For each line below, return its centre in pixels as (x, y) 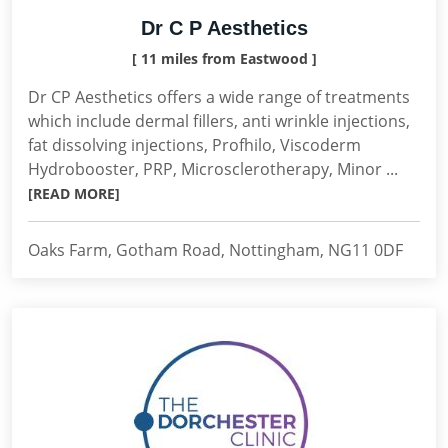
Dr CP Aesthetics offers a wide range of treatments (219, 97)
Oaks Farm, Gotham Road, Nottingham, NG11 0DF (215, 250)
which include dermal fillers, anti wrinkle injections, (219, 121)
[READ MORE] (74, 193)
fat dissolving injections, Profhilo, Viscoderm (194, 145)
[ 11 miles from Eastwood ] (224, 58)
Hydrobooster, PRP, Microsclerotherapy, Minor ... (213, 169)
